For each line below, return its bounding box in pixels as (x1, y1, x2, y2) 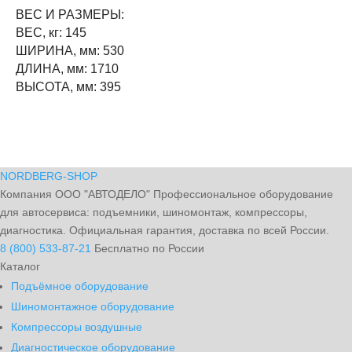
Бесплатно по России (94, 242, 204, 255)
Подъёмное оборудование (11, 280, 148, 292)
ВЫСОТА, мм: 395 (16, 80, 121, 93)
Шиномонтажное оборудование (11, 300, 174, 313)
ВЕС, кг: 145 (16, 26, 86, 39)
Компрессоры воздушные (11, 321, 142, 333)
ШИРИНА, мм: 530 (16, 44, 124, 57)
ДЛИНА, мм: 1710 (16, 62, 119, 75)
